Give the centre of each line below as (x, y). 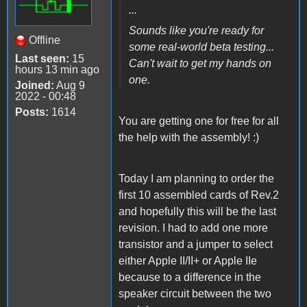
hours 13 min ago (57, 70)
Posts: (32, 112)
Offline (45, 40)
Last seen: (42, 59)
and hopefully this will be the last (197, 212)
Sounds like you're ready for (196, 31)
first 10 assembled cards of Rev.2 (199, 195)
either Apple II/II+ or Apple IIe (188, 261)
